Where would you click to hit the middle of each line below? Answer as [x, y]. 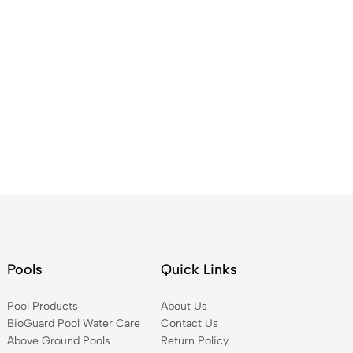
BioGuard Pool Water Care [74, 324]
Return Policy [194, 341]
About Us [184, 307]
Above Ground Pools [59, 341]
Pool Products [43, 307]
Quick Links [199, 270]
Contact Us [189, 324]
